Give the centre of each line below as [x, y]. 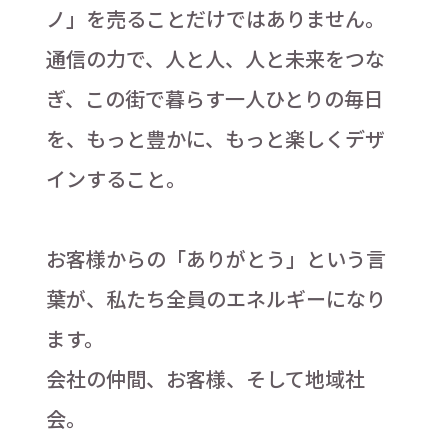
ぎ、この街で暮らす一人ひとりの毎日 [214, 99]
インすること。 [115, 179]
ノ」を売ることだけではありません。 [215, 19]
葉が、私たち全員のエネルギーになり [215, 299]
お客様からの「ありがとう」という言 [215, 259]
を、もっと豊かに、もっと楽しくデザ [215, 139]
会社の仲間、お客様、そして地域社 [205, 379]
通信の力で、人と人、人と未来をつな [215, 59]
